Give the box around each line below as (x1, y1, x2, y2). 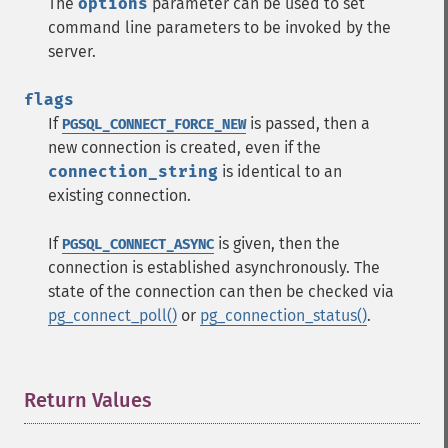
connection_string (48, 162, 218, 181)
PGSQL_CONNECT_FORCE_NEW (62, 116, 246, 133)
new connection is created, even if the (48, 138, 321, 157)
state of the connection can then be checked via (48, 282, 394, 301)
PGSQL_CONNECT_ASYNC (62, 236, 214, 253)
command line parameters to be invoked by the (48, 18, 391, 37)
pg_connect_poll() (48, 306, 177, 325)
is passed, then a (246, 114, 370, 133)
